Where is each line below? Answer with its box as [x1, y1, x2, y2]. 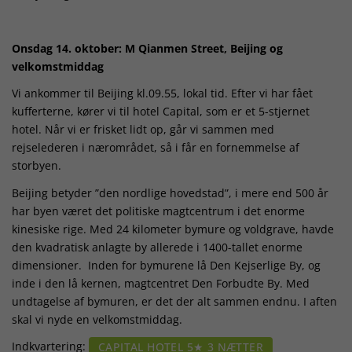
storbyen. [12, 158, 61, 174]
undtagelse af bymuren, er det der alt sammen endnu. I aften [12, 293, 337, 309]
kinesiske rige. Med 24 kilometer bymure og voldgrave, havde [12, 221, 334, 236]
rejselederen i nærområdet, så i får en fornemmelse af [12, 140, 299, 156]
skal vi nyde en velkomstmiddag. [12, 311, 182, 327]
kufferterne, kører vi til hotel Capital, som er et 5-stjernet [12, 104, 310, 119]
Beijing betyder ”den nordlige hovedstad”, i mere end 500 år [12, 185, 328, 200]
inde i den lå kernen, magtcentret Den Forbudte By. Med [12, 275, 310, 291]
